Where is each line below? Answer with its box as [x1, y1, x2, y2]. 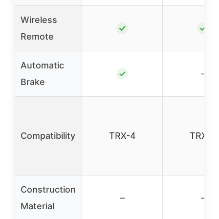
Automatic [21, 60, 64, 70]
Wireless [21, 15, 57, 25]
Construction [21, 184, 76, 195]
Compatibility [21, 131, 75, 141]
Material [21, 201, 54, 211]
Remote [21, 31, 54, 42]
